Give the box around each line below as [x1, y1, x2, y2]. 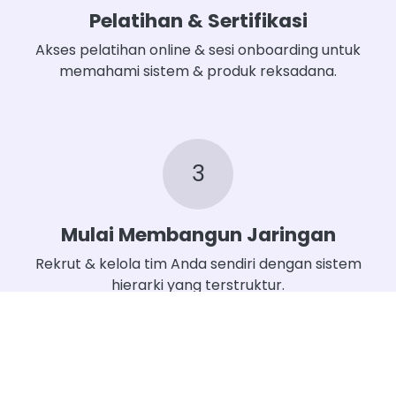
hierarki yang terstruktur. [111, 274, 285, 295]
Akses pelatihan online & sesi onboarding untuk [35, 39, 361, 60]
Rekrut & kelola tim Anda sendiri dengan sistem [34, 253, 362, 274]
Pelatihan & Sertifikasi [88, 6, 308, 34]
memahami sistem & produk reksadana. [59, 60, 337, 81]
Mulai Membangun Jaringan [60, 220, 336, 248]
